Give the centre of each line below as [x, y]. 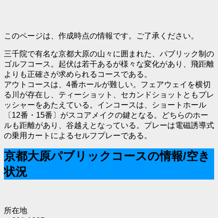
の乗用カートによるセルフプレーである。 [78, 135]
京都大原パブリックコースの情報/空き [107, 156]
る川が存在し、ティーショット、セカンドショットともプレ [109, 94]
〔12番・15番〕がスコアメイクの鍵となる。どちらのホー [106, 115]
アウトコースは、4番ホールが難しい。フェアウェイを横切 [107, 84]
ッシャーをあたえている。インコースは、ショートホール [105, 105]
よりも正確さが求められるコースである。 [78, 74]
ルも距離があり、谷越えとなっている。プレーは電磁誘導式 [109, 125]
